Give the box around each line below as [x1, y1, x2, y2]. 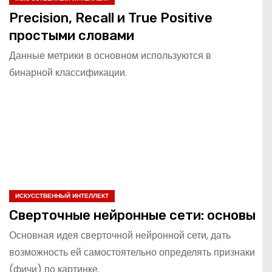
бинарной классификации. [9, 66, 127, 80]
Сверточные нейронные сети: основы [9, 206, 256, 223]
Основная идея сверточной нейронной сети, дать [9, 228, 231, 242]
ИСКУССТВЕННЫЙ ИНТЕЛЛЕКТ [15, 191, 109, 200]
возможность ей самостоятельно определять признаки [9, 245, 255, 259]
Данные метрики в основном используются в [9, 49, 211, 63]
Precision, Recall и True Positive [9, 10, 212, 26]
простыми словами [9, 27, 134, 44]
